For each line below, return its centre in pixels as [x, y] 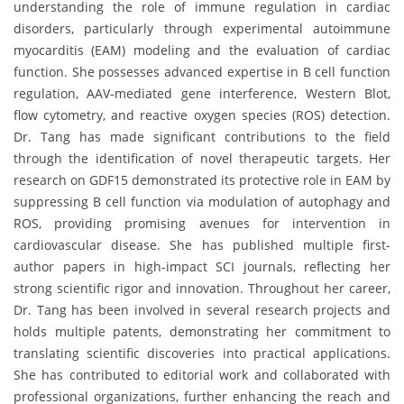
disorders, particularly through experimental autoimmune [202, 28]
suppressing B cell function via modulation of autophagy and [202, 201]
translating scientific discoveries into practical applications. [202, 353]
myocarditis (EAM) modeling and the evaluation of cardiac [202, 50]
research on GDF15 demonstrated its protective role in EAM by [202, 179]
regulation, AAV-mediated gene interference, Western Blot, [202, 93]
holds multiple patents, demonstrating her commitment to [202, 331]
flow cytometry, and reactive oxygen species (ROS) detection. [202, 115]
